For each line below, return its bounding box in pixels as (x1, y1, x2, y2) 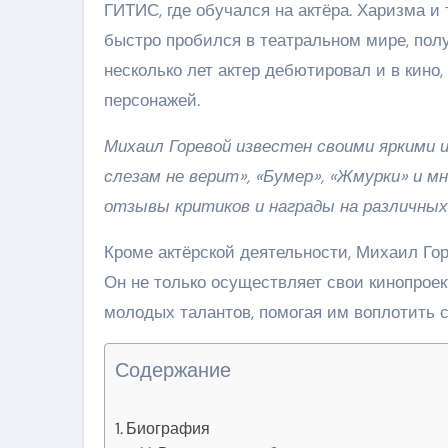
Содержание (115, 356, 231, 383)
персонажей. (104, 88, 200, 111)
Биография (126, 417, 211, 439)
